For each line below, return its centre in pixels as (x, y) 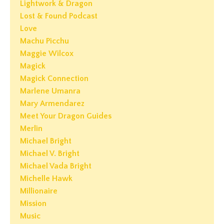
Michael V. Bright (50, 154)
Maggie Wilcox (47, 54)
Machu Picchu (44, 41)
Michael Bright (46, 141)
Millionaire (39, 191)
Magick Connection (54, 79)
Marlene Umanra (50, 91)
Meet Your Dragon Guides (66, 116)
